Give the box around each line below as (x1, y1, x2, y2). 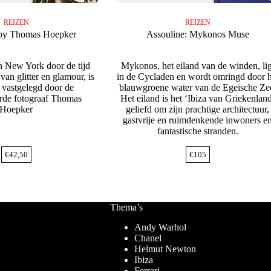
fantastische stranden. (157, 126, 238, 137)
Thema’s (109, 202, 143, 213)
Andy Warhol (134, 222, 186, 233)
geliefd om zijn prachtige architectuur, (126, 104, 270, 115)
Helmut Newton (134, 244, 196, 255)
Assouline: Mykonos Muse (146, 29, 249, 40)
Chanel (134, 233, 162, 244)
